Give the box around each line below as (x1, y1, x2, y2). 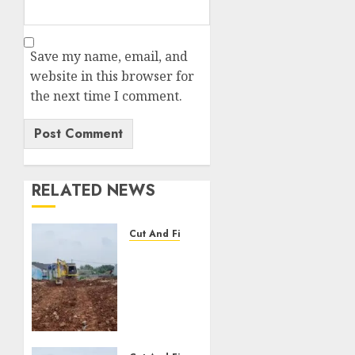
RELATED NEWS (32, 179, 155, 203)
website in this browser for (30, 67, 194, 86)
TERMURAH (128, 315, 206, 333)
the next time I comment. (30, 87, 182, 105)
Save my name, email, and (30, 48, 188, 66)
